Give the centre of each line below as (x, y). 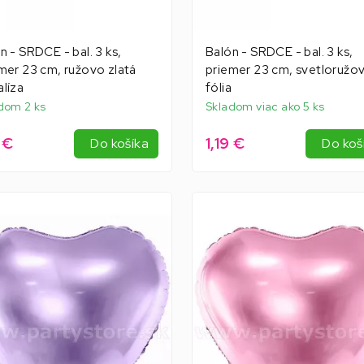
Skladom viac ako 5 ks (265, 106)
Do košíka (119, 143)
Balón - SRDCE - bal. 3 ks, (279, 52)
